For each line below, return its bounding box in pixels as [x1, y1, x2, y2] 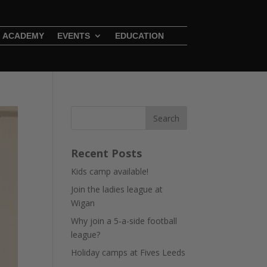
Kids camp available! [71, 165, 149, 177]
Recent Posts [71, 145, 142, 160]
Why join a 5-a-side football [71, 215, 178, 226]
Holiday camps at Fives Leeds [71, 246, 186, 258]
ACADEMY [2, 30, 44, 41]
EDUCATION [114, 30, 164, 41]
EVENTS [57, 30, 90, 41]
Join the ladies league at [71, 183, 163, 195]
